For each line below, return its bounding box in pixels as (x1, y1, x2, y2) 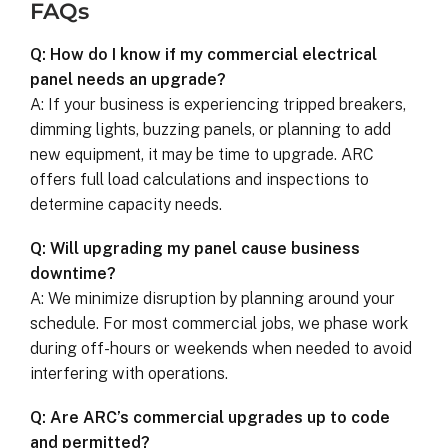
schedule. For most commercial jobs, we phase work (30, 314, 408, 334)
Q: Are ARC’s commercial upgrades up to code (30, 408, 390, 428)
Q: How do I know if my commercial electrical (30, 45, 377, 65)
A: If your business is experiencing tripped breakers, (30, 95, 406, 115)
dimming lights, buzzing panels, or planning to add (30, 120, 391, 140)
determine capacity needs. (30, 195, 222, 215)
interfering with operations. (30, 364, 228, 384)
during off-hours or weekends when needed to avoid (30, 339, 412, 359)
